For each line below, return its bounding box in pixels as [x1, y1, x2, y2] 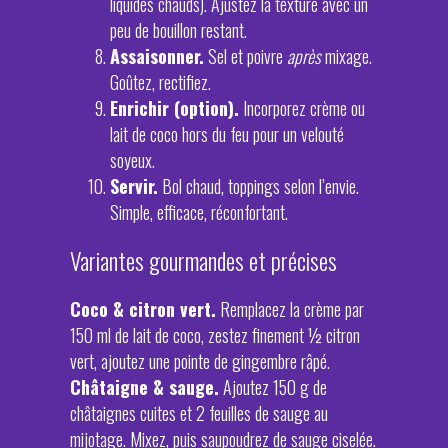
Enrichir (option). [110, 95, 239, 121]
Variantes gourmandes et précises [70, 243, 337, 278]
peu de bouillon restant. [110, 17, 247, 43]
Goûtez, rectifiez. [110, 69, 211, 95]
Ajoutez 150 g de [219, 374, 327, 400]
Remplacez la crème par [216, 296, 364, 322]
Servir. [110, 173, 158, 199]
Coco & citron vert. [70, 296, 216, 322]
